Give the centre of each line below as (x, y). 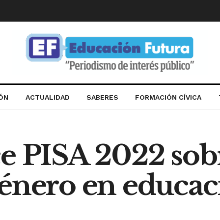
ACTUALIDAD (47, 97)
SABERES (103, 97)
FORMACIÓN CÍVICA (168, 97)
